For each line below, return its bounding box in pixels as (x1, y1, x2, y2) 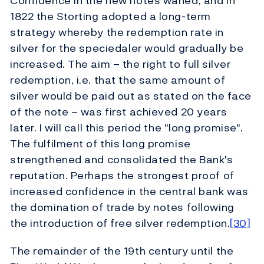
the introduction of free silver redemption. (10, 215, 230, 232)
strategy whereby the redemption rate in (10, 24, 224, 41)
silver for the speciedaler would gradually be (10, 40, 244, 57)
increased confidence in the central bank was (10, 183, 249, 200)
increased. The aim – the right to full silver (10, 56, 231, 72)
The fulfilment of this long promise (10, 136, 191, 152)
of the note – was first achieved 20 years (10, 104, 227, 120)
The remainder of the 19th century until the (10, 243, 234, 259)
